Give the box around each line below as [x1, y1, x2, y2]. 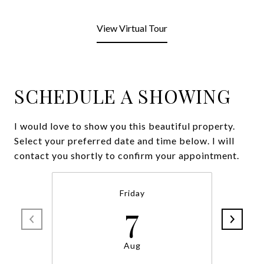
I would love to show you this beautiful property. [14, 120, 235, 131]
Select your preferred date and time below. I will [14, 135, 235, 146]
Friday [119, 188, 145, 198]
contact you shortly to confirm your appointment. [14, 150, 239, 161]
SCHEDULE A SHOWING [14, 83, 231, 108]
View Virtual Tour [97, 22, 167, 34]
